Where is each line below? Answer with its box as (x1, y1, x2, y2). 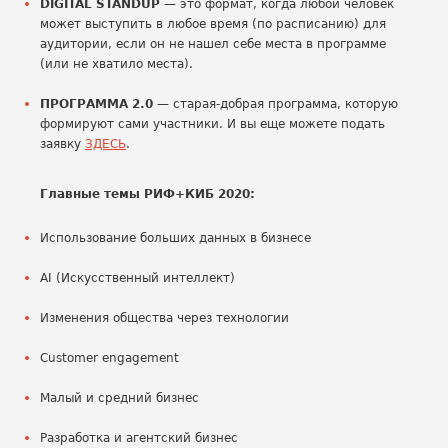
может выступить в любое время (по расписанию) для (40, 17, 386, 31)
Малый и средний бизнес (40, 391, 199, 405)
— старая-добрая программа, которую (153, 97, 398, 111)
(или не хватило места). (40, 57, 197, 71)
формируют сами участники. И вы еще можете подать (40, 117, 385, 131)
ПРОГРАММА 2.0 (40, 97, 153, 111)
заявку (40, 137, 85, 151)
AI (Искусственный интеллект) (40, 271, 235, 285)
